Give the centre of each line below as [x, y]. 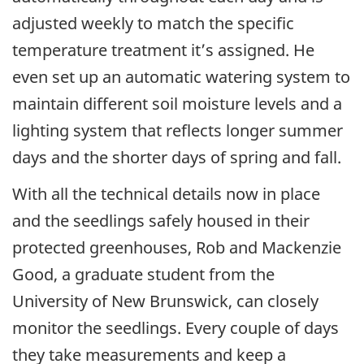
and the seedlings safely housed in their [161, 220]
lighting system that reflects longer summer [178, 131]
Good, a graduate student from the [143, 274]
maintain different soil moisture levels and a [177, 104]
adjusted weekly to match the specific [153, 24]
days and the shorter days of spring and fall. [177, 158]
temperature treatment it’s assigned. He [163, 50]
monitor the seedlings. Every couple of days [175, 327]
